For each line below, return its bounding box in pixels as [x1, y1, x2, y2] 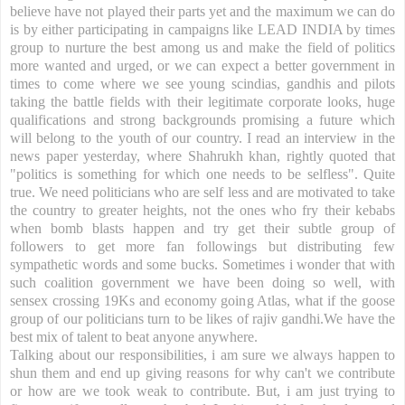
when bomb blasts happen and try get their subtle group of [10, 220, 395, 236]
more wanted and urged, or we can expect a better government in [10, 57, 395, 73]
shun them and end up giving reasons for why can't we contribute [10, 364, 395, 381]
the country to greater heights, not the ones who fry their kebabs [10, 202, 395, 218]
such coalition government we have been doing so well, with [10, 274, 395, 290]
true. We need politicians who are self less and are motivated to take [10, 184, 395, 200]
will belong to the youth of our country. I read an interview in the [10, 129, 395, 146]
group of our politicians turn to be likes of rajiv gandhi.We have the [10, 310, 395, 326]
